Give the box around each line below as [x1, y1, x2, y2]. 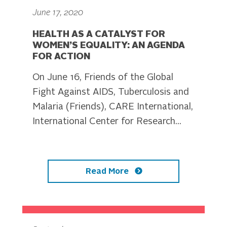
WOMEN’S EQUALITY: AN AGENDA [32, 41, 185, 50]
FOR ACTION [32, 52, 90, 61]
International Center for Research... [32, 117, 181, 126]
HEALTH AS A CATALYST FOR [32, 29, 165, 39]
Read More [85, 167, 131, 176]
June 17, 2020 [32, 9, 83, 17]
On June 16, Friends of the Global [32, 72, 173, 82]
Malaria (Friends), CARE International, [32, 102, 193, 111]
